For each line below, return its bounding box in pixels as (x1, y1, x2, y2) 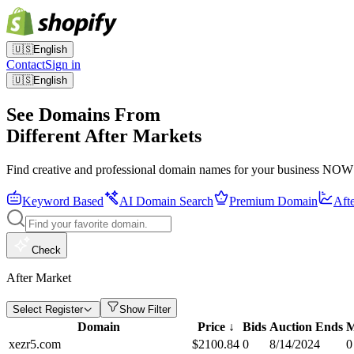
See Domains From (6, 104, 160, 125)
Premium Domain (229, 194, 318, 208)
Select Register (13, 303, 83, 315)
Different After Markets (6, 125, 201, 146)
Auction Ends (269, 319, 343, 333)
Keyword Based (22, 194, 104, 208)
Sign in (45, 58, 81, 71)
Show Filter (119, 303, 171, 315)
